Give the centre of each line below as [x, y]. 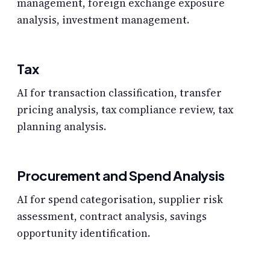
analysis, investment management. [103, 20]
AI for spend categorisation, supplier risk [120, 200]
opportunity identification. [83, 234]
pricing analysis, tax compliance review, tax [125, 109]
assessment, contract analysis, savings [112, 217]
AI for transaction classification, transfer [119, 93]
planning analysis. [61, 126]
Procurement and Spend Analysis [121, 175]
